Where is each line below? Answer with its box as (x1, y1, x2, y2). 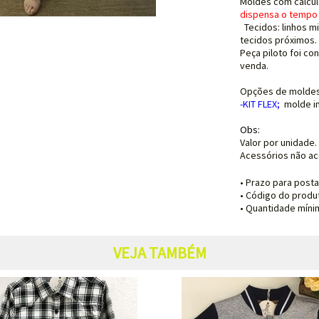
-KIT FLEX (239, 98, 277, 110)
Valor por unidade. (239, 136, 317, 149)
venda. (239, 59, 268, 72)
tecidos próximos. (239, 33, 317, 46)
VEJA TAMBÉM (113, 243, 206, 263)
